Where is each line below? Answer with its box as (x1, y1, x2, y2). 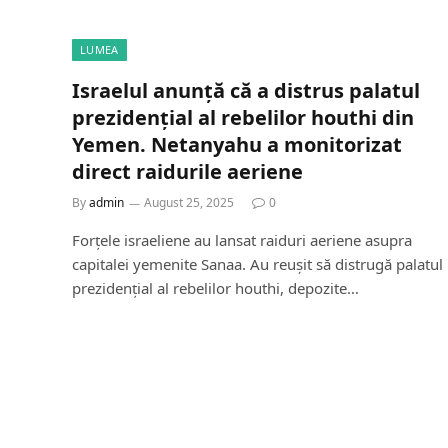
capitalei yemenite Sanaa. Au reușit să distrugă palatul (72, 253, 443, 274)
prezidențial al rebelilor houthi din (72, 103, 414, 131)
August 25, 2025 (144, 193, 234, 211)
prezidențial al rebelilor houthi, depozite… (72, 277, 359, 298)
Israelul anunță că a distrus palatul (72, 76, 420, 104)
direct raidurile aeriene (72, 157, 303, 185)
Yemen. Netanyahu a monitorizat (72, 130, 402, 158)
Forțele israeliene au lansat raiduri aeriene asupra (72, 229, 412, 250)
